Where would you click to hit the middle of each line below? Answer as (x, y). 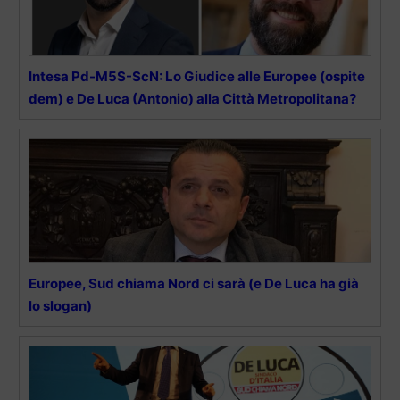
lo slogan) (60, 306)
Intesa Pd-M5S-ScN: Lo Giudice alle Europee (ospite (197, 77)
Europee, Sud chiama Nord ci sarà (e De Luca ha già (194, 284)
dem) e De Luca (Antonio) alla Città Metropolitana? (192, 99)
